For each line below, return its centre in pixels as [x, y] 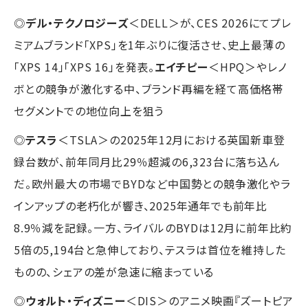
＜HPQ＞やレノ [248, 66]
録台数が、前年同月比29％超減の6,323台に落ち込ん [147, 161]
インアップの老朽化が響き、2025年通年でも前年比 [141, 205]
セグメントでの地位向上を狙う [89, 110]
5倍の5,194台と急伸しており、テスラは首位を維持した [150, 249]
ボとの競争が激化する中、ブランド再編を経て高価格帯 [149, 88]
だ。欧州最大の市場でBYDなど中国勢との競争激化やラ [152, 183]
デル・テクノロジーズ [77, 22]
